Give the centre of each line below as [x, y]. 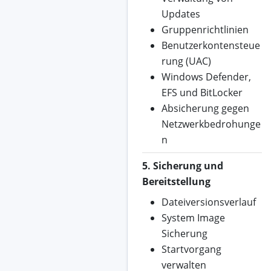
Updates [181, 14]
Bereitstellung [176, 182]
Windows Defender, [206, 77]
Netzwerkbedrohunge [211, 124]
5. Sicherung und [182, 166]
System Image [193, 218]
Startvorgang [191, 250]
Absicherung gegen [205, 109]
